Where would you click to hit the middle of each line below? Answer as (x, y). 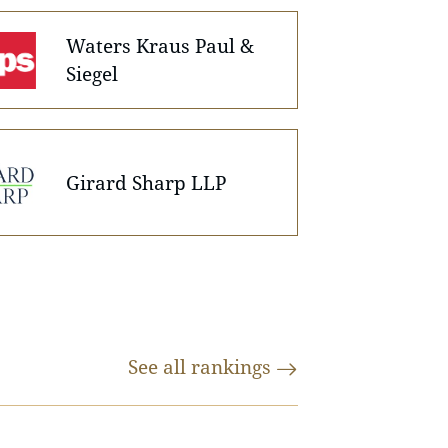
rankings (233, 367)
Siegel (92, 74)
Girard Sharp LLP (146, 182)
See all (159, 367)
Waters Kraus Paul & (160, 46)
